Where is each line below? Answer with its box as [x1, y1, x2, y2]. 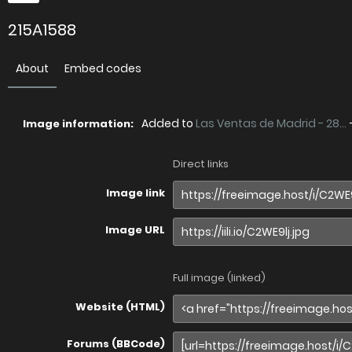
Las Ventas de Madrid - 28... [196, 115, 346, 131]
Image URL [105, 222, 165, 237]
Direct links [173, 156, 229, 171]
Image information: [23, 116, 134, 131]
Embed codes [64, 60, 141, 76]
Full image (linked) [173, 270, 266, 285]
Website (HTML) [75, 299, 165, 314]
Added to [141, 115, 196, 131]
